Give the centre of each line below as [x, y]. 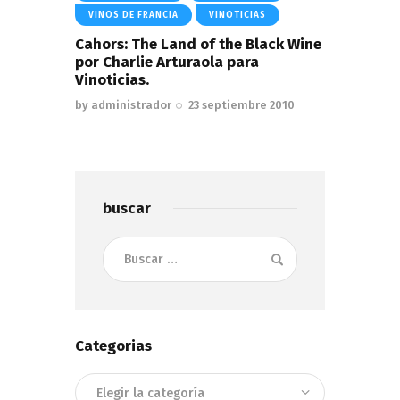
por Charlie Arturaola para [167, 62]
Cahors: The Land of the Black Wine [198, 44]
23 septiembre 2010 [242, 104]
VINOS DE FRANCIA [133, 16]
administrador [131, 104]
